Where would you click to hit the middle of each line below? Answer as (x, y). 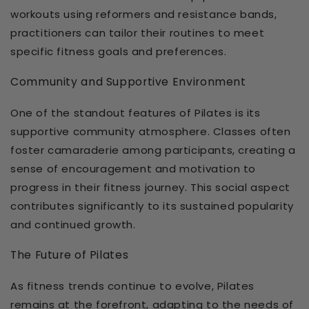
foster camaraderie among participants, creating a (153, 150)
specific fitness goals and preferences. (119, 51)
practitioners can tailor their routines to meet (138, 32)
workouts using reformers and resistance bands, (144, 14)
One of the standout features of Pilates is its (136, 112)
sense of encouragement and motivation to (133, 168)
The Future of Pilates (70, 255)
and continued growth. (73, 224)
